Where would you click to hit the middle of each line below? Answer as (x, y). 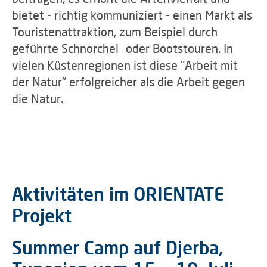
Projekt (42, 215)
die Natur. (38, 98)
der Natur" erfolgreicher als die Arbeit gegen (128, 82)
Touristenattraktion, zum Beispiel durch (115, 32)
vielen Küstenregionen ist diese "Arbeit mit (125, 65)
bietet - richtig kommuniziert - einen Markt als (132, 15)
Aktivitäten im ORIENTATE (118, 194)
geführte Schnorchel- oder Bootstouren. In (122, 48)
